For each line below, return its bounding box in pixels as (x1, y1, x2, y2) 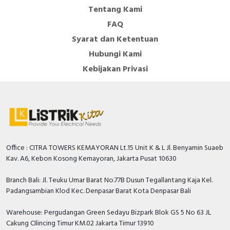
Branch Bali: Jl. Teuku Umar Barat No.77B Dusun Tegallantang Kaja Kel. (6, 174, 213, 186)
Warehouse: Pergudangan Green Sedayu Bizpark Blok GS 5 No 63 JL (6, 206, 211, 219)
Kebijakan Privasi (82, 62, 148, 76)
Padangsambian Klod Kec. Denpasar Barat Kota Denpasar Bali (6, 185, 191, 197)
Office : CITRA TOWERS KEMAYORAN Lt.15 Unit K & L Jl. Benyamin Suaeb (6, 142, 223, 154)
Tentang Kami (88, 3, 142, 16)
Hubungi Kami (88, 47, 142, 61)
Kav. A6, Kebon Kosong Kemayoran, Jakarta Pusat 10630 (6, 152, 177, 165)
